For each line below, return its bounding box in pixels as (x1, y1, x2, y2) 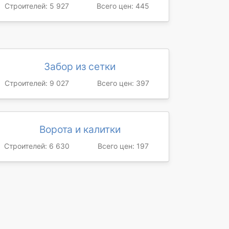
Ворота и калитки (39, 123, 121, 135)
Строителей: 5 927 (4, 2, 69, 10)
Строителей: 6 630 (4, 142, 70, 150)
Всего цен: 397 (97, 79, 149, 87)
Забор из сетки (44, 60, 116, 73)
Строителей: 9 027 (4, 79, 69, 87)
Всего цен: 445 (97, 2, 149, 10)
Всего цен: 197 (97, 142, 149, 150)
